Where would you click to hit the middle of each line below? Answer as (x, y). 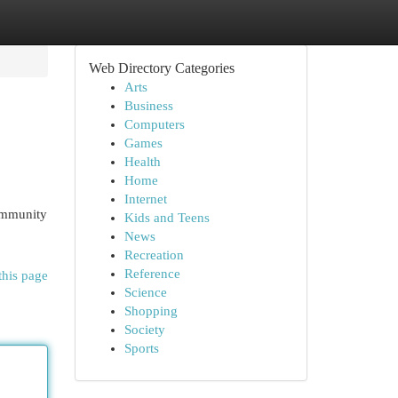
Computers (154, 124)
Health (142, 162)
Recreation (154, 255)
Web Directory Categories (161, 68)
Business (148, 106)
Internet (145, 199)
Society (144, 330)
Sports (141, 348)
